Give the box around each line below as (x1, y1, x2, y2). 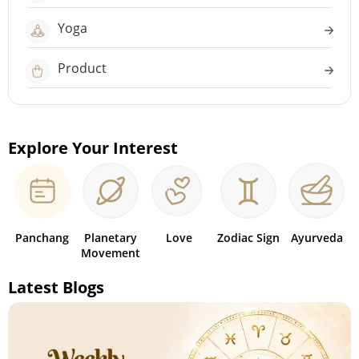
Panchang (15, 230, 70, 245)
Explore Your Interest (8, 137, 178, 159)
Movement (81, 245, 141, 260)
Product (58, 59, 107, 77)
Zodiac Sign (216, 230, 280, 245)
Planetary (84, 230, 138, 245)
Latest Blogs (8, 276, 104, 298)
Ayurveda (290, 230, 343, 245)
